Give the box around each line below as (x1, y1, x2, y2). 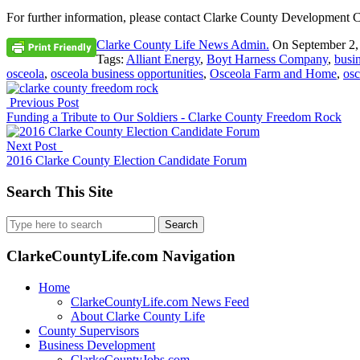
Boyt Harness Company (207, 52, 328, 67)
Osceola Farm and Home (210, 67, 337, 81)
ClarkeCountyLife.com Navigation (6, 247, 235, 265)
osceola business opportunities (51, 67, 203, 81)
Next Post (6, 139, 63, 153)
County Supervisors (39, 324, 139, 338)
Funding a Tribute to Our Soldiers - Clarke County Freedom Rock (6, 110, 342, 125)
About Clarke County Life (71, 309, 205, 324)
